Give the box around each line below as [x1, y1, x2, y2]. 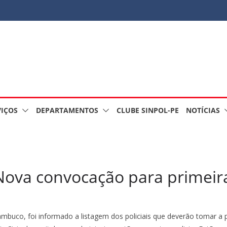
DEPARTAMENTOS [36, 105, 98, 115]
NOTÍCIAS [186, 105, 220, 115]
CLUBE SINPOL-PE [117, 105, 179, 115]
